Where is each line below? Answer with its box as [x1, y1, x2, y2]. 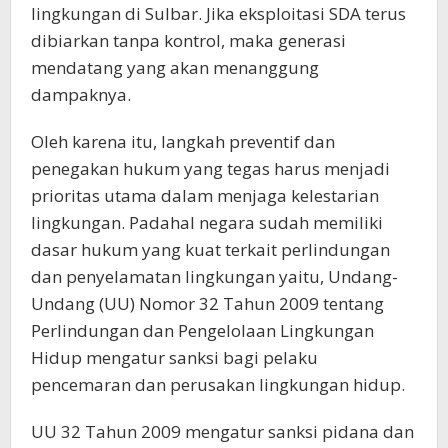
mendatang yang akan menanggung [31, 55, 319, 79]
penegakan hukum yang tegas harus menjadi [31, 156, 390, 180]
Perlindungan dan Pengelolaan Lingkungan [31, 318, 374, 342]
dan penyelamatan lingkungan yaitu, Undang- [31, 264, 398, 288]
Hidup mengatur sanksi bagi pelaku [31, 345, 318, 369]
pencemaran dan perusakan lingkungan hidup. [31, 372, 405, 396]
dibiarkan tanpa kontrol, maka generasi [31, 28, 346, 52]
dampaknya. [31, 82, 131, 106]
